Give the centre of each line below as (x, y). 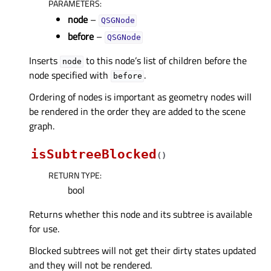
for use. (44, 229)
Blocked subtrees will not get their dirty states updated (142, 251)
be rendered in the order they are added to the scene (137, 112)
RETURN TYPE (74, 175)
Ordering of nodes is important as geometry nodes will (140, 97)
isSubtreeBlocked (94, 155)
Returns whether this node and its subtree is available (141, 214)
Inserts (44, 61)
